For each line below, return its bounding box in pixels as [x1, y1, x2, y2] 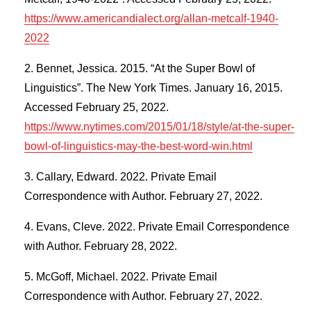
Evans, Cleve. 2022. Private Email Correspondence [36, 221, 289, 233]
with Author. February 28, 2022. [24, 240, 177, 253]
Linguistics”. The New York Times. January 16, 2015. [24, 82, 283, 94]
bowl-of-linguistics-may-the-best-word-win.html [24, 140, 253, 153]
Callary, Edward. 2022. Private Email [36, 171, 217, 183]
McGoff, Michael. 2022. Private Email [36, 271, 217, 283]
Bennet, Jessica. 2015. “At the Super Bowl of [36, 62, 255, 75]
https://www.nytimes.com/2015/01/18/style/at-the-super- [24, 121, 294, 133]
